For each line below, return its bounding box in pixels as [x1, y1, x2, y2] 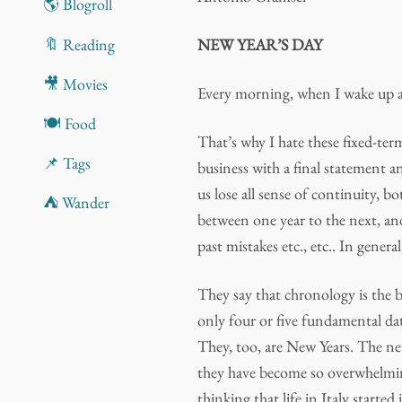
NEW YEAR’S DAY [197, 34, 323, 55]
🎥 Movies [42, 73, 108, 94]
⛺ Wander [42, 192, 109, 214]
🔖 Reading [42, 33, 115, 55]
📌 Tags [42, 153, 91, 174]
